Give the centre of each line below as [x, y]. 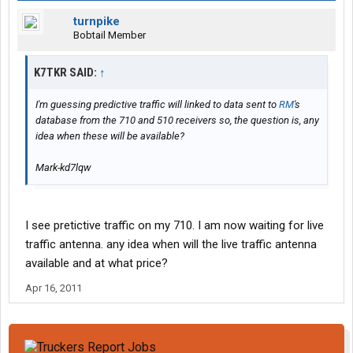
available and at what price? [97, 264]
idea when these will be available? [110, 136]
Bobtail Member [110, 35]
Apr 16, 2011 [54, 288]
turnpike [97, 22]
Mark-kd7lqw [63, 168]
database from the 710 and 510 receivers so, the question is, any [177, 121]
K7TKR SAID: [67, 73]
